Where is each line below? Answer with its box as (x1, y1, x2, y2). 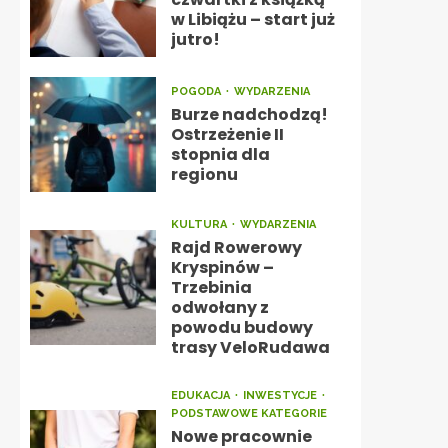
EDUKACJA (170, 389, 233, 402)
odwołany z (170, 296, 269, 319)
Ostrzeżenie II (170, 123, 284, 146)
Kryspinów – (170, 256, 274, 279)
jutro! (170, 28, 220, 51)
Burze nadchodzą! (170, 103, 328, 126)
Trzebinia (170, 276, 252, 299)
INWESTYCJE (242, 389, 320, 402)
